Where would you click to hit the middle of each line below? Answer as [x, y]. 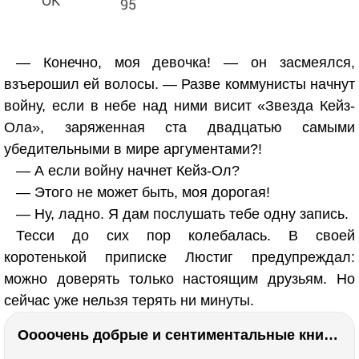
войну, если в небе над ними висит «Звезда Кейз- [179, 106]
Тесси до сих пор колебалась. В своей [186, 236]
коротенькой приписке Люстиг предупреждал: [179, 257]
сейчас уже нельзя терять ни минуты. [129, 301]
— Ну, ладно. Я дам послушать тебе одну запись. [182, 214]
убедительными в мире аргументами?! [133, 149]
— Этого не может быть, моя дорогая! [143, 192]
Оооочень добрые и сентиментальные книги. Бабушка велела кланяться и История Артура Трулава [331, 335]
